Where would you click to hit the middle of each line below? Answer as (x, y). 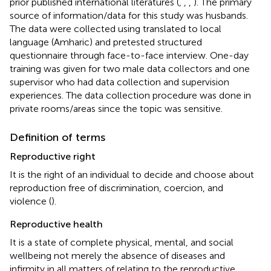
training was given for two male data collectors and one (130, 68)
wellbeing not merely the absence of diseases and (117, 255)
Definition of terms (57, 137)
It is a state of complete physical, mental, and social (122, 242)
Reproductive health (56, 224)
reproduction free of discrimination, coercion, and (116, 188)
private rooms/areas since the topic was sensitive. (116, 108)
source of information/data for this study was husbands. (129, 15)
